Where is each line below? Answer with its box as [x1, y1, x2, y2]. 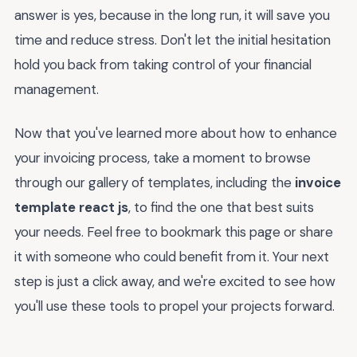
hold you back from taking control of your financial [14, 56, 312, 74]
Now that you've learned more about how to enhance [14, 124, 337, 142]
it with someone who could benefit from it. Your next [14, 247, 329, 265]
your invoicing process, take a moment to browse [14, 148, 311, 167]
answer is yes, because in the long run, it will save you [14, 6, 330, 25]
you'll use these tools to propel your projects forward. [14, 296, 335, 315]
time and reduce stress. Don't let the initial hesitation [14, 31, 331, 49]
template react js [14, 198, 128, 216]
